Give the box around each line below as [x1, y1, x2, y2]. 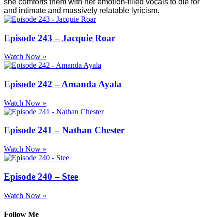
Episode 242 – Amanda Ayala [4, 78, 122, 89]
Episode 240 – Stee [4, 171, 78, 182]
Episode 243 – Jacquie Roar [4, 32, 115, 43]
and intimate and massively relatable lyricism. [4, 6, 159, 15]
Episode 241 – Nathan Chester [4, 125, 124, 136]
